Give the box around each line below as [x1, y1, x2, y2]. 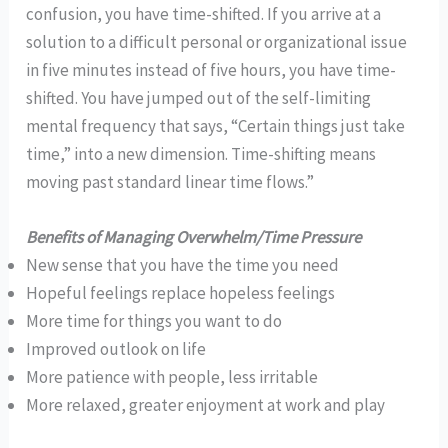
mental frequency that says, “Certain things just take [26, 114, 406, 137]
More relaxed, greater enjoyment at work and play [26, 394, 386, 416]
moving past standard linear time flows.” [26, 170, 315, 193]
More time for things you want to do [26, 310, 283, 332]
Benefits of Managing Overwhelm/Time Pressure [26, 226, 362, 248]
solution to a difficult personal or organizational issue [26, 30, 408, 53]
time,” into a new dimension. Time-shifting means [26, 142, 377, 165]
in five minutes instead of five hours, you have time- [26, 58, 397, 81]
